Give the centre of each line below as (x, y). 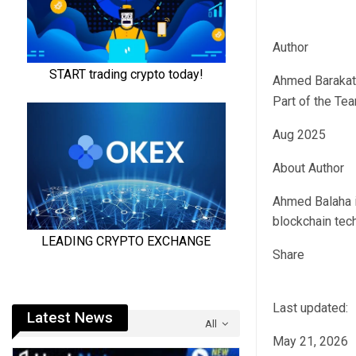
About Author (308, 168)
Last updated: (311, 308)
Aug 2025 (299, 135)
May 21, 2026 (310, 342)
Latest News (70, 317)
